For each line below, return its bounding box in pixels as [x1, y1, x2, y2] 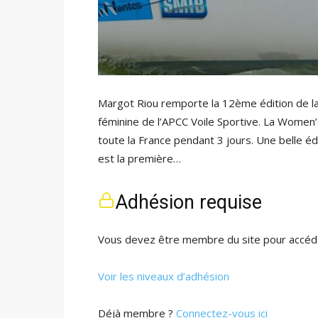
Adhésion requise [115, 191, 262, 214]
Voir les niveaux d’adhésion [98, 269, 229, 283]
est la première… [98, 151, 181, 165]
